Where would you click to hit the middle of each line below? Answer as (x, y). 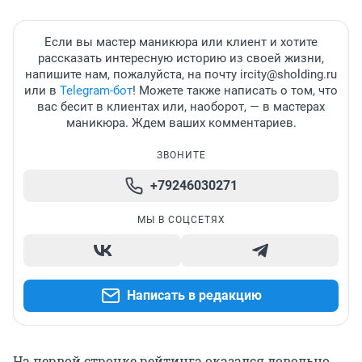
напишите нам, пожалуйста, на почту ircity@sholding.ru (181, 75)
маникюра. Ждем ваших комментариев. (181, 123)
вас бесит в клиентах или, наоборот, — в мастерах (181, 107)
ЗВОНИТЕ (181, 156)
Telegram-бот (96, 91)
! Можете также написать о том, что (235, 91)
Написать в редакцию (194, 296)
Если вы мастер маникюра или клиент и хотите (181, 42)
